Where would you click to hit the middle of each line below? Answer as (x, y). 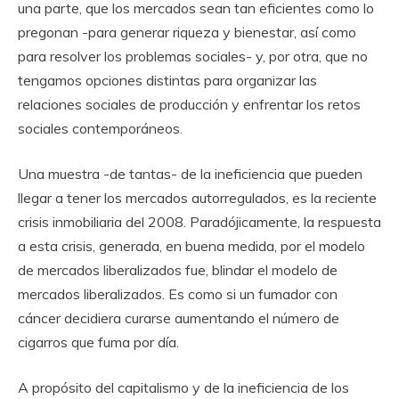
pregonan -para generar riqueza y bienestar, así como (187, 33)
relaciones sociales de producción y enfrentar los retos (189, 105)
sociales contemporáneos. (100, 129)
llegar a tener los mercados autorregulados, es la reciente (197, 198)
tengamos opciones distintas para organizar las (167, 81)
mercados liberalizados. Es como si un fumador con (178, 294)
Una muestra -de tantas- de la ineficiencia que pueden (190, 174)
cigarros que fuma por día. (98, 342)
